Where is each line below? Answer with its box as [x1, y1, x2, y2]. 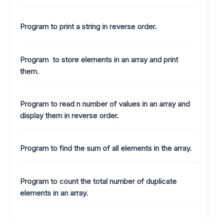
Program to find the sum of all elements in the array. [20, 144, 192, 153]
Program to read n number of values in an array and [20, 99, 190, 109]
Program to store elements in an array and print [20, 54, 178, 64]
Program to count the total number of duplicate [20, 176, 177, 186]
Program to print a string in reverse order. [20, 22, 157, 32]
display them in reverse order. [20, 111, 119, 120]
